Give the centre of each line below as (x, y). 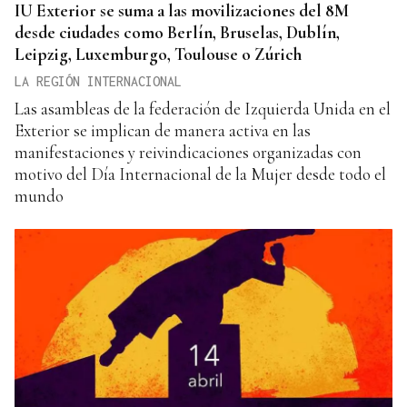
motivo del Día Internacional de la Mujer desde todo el (200, 174)
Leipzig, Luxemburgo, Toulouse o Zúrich (158, 54)
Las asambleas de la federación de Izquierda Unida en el (203, 108)
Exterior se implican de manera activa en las (163, 130)
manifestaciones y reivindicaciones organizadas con (188, 152)
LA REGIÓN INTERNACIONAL (98, 81)
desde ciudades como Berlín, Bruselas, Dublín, (177, 32)
